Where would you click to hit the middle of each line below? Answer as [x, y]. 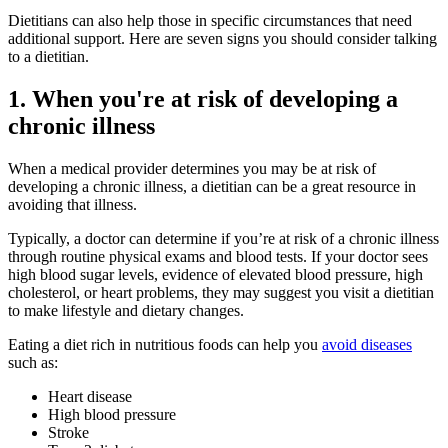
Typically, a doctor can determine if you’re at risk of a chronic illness [223, 238]
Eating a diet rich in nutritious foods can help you [165, 344]
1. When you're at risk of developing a [203, 98]
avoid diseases [367, 344]
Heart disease [90, 396]
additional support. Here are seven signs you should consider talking [222, 38]
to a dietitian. [48, 56]
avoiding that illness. [72, 204]
